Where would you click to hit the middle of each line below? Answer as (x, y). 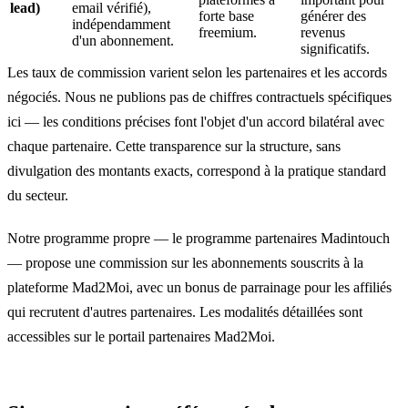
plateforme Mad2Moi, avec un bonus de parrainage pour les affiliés (199, 287)
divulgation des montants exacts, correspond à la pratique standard (197, 170)
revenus (323, 32)
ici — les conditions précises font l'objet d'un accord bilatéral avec (196, 121)
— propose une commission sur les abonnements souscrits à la (185, 262)
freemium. (228, 32)
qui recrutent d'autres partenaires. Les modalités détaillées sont (185, 311)
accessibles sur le (58, 336)
